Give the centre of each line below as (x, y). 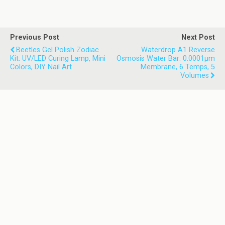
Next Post (198, 37)
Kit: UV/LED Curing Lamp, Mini (58, 59)
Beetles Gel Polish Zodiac (58, 50)
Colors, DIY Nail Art (41, 67)
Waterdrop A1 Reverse (178, 50)
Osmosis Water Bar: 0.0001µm (166, 59)
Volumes (195, 76)
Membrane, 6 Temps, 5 (178, 67)
